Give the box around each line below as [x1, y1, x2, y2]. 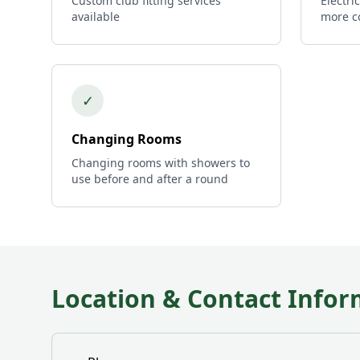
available [72, 9, 120, 24]
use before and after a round [72, 171, 228, 186]
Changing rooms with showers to [72, 155, 250, 170]
